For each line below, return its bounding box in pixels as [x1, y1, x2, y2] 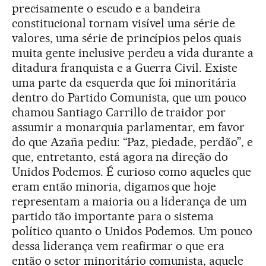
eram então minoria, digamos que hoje [12, 179, 217, 194]
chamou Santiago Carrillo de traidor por [12, 104, 226, 119]
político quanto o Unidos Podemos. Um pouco [12, 223, 253, 238]
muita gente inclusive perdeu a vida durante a [12, 45, 254, 60]
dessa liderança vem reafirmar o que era [12, 238, 225, 253]
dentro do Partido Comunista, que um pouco [12, 90, 247, 104]
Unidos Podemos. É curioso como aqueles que [12, 164, 252, 179]
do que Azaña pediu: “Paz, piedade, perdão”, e [12, 134, 254, 149]
